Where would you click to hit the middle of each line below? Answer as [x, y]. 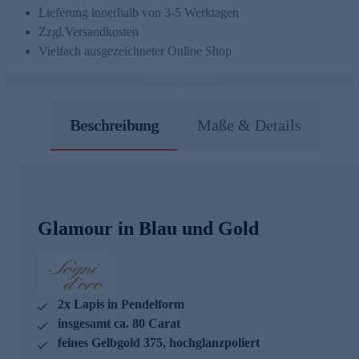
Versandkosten [102, 31]
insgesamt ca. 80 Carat [119, 323]
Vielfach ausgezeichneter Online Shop [135, 50]
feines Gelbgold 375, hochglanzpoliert [159, 342]
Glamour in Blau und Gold [148, 228]
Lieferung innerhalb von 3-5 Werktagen [139, 12]
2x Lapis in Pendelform [121, 304]
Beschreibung [114, 125]
